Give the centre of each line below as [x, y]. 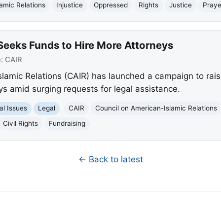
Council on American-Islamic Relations [156, 108]
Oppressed [111, 5]
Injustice [70, 5]
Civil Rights [21, 124]
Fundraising [67, 124]
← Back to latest [110, 159]
